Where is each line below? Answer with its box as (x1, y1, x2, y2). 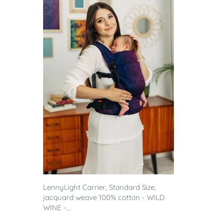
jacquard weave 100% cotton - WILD (43, 193, 165, 202)
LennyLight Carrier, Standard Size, (43, 183, 156, 192)
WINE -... (43, 203, 71, 213)
